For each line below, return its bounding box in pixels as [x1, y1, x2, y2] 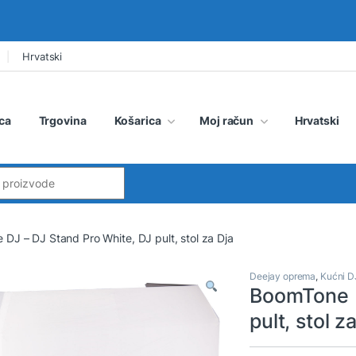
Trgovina [38, 113, 87, 127]
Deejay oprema [250, 270, 316, 283]
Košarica [114, 113, 161, 127]
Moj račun [199, 113, 254, 127]
